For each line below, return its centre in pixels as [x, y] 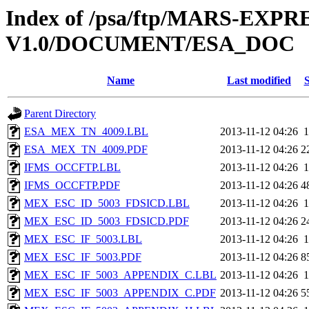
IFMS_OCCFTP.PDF [72, 186]
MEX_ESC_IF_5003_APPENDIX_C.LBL [120, 275]
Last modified [259, 81]
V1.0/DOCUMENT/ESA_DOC [150, 43]
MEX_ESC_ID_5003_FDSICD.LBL [107, 203]
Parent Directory [60, 114]
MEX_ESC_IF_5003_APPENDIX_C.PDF [120, 293]
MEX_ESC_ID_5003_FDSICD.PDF [107, 221]
